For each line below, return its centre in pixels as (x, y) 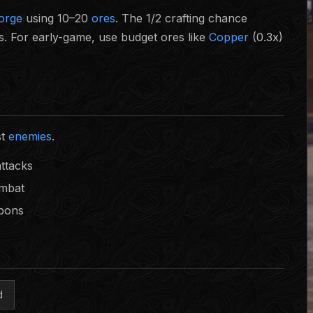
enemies (30, 136)
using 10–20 (57, 18)
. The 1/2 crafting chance (181, 18)
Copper (229, 37)
